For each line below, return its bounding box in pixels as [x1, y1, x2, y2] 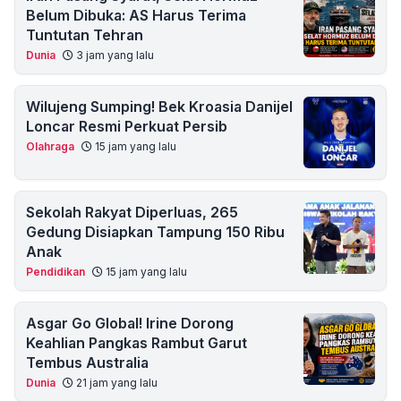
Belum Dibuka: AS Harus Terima [26, 6, 246, 24]
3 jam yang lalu [73, 48, 154, 62]
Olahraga [26, 140, 74, 153]
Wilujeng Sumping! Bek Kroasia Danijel [26, 98, 293, 115]
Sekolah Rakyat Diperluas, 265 [26, 203, 238, 221]
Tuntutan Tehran [26, 26, 143, 44]
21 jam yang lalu [73, 376, 158, 389]
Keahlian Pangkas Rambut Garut [26, 334, 247, 352]
